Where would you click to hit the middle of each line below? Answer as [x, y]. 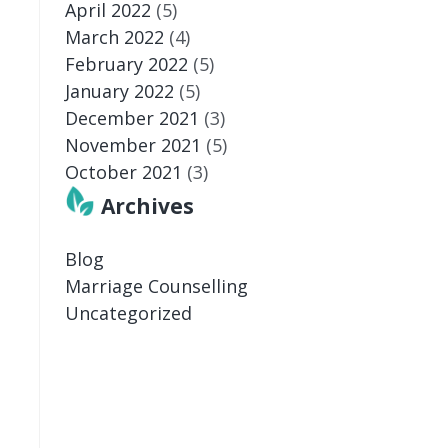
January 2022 [119, 90]
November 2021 [132, 144]
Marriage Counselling [156, 285]
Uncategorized [128, 312]
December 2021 [131, 117]
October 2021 [123, 171]
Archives [147, 205]
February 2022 [126, 63]
